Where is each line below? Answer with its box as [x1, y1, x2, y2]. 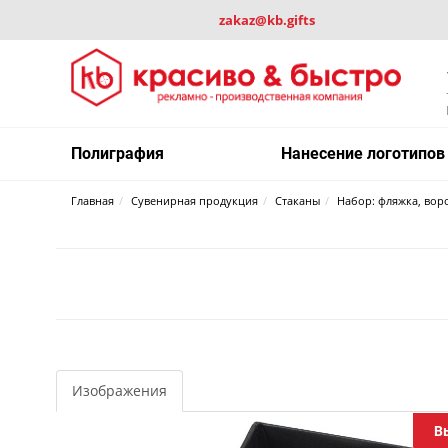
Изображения [72, 381, 168, 401]
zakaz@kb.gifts [219, 11, 315, 29]
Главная [71, 193, 115, 209]
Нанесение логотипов [281, 144, 446, 164]
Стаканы [275, 193, 321, 209]
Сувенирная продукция [131, 193, 259, 209]
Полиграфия [71, 144, 165, 164]
